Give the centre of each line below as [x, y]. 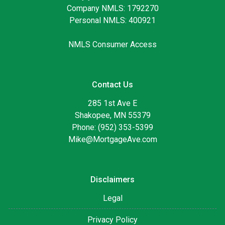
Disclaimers [113, 179]
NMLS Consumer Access [113, 44]
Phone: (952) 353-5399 [113, 127]
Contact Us [113, 84]
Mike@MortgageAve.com [113, 139]
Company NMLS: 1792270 [113, 8]
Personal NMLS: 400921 [113, 20]
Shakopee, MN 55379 [113, 115]
